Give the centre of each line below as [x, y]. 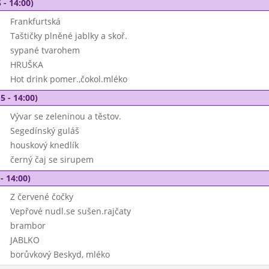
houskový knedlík [44, 145]
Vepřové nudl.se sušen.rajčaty [70, 211]
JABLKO [25, 240]
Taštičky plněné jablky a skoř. [68, 36]
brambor [28, 225]
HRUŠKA [26, 65]
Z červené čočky [41, 197]
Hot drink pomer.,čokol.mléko [68, 79]
